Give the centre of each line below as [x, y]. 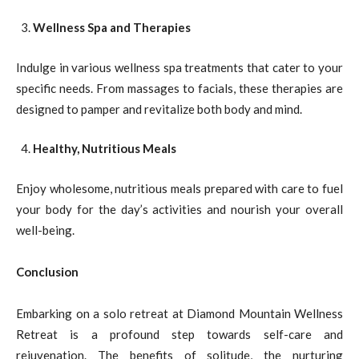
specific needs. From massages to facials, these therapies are [179, 88]
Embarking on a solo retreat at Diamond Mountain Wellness [179, 313]
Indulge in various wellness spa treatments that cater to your [179, 67]
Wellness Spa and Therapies [112, 27]
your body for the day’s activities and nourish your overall [179, 209]
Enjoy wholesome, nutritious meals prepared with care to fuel [179, 188]
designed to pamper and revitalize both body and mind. [159, 109]
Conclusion [47, 271]
